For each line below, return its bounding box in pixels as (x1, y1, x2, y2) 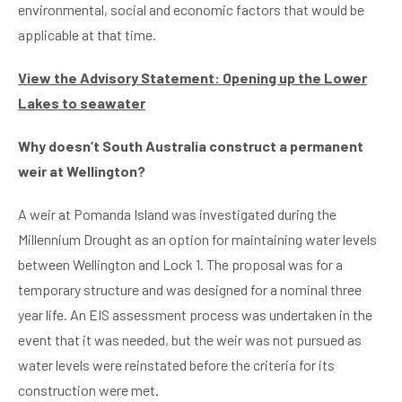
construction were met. (18, 381, 159, 399)
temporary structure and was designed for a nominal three (18, 281, 362, 299)
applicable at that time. (18, 26, 156, 44)
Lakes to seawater (18, 94, 145, 112)
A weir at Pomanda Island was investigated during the (18, 205, 336, 223)
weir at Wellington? (18, 162, 145, 180)
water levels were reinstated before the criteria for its (18, 356, 335, 374)
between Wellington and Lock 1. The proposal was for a (18, 256, 343, 274)
